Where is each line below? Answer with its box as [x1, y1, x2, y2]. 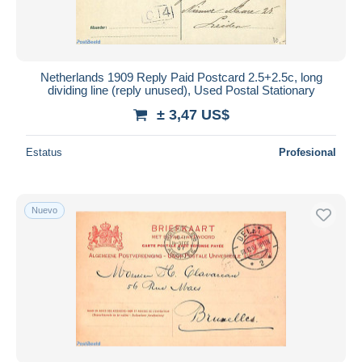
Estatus [26, 145, 62, 158]
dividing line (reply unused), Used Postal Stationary [47, 82, 315, 97]
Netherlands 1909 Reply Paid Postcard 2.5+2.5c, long [40, 69, 322, 84]
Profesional [279, 145, 336, 158]
